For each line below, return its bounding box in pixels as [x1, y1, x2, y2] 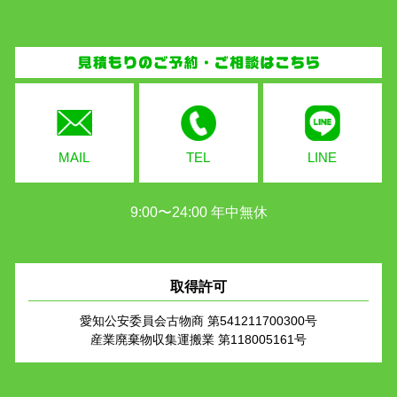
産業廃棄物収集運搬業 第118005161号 [90, 331, 307, 346]
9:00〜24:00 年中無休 [129, 204, 268, 220]
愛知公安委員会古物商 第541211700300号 [80, 313, 317, 328]
